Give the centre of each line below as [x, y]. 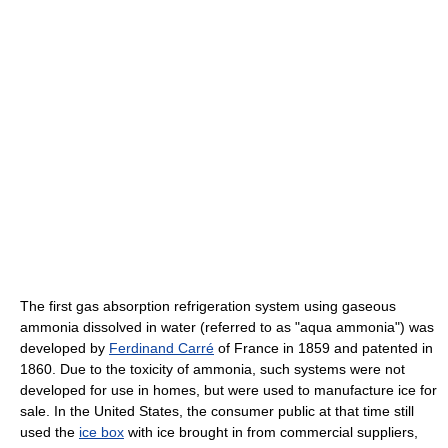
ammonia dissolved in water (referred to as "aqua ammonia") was [227, 327]
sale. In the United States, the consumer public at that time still [217, 411]
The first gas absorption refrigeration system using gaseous [208, 306]
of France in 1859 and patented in [323, 348]
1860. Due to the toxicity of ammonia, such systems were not [212, 369]
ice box [101, 432]
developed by [64, 348]
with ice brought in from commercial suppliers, [271, 432]
